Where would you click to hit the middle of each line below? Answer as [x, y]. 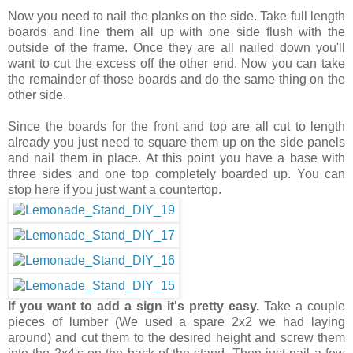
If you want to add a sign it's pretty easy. [136, 306]
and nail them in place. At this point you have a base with [176, 158]
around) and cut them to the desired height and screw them [176, 337]
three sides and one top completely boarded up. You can [176, 173]
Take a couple [305, 306]
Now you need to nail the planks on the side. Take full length [176, 16]
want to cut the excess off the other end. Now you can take [176, 63]
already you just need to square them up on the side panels [176, 142]
